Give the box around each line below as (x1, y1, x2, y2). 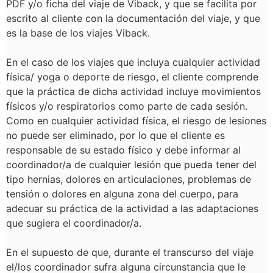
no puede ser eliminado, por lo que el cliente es (6, 129, 225, 141)
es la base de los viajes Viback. (6, 27, 150, 39)
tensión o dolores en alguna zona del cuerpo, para (6, 188, 238, 200)
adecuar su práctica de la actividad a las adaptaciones (6, 202, 258, 214)
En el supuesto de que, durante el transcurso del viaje (6, 246, 253, 258)
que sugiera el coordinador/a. (6, 217, 141, 229)
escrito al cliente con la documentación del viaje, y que (6, 12, 260, 24)
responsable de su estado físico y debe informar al (6, 144, 241, 156)
